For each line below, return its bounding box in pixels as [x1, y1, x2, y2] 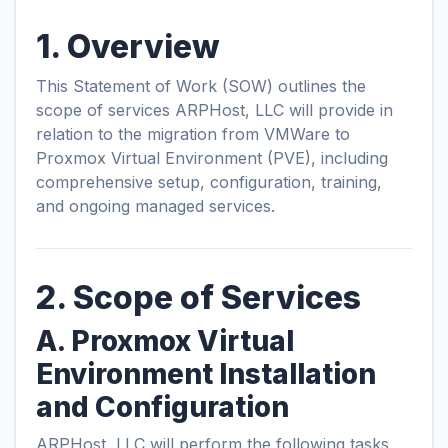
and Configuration [36, 390, 289, 424]
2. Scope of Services [36, 278, 361, 317]
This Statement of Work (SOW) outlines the [36, 76, 366, 96]
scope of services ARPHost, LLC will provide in [36, 100, 393, 120]
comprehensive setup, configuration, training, [36, 172, 382, 192]
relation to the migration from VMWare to [36, 124, 350, 144]
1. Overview [36, 27, 220, 66]
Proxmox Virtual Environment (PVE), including [36, 148, 388, 168]
